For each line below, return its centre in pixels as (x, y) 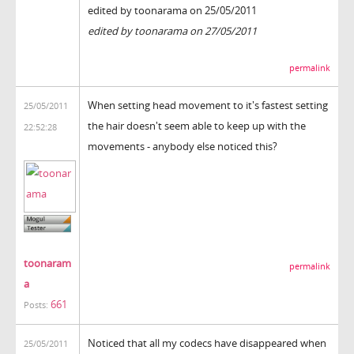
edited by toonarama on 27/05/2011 (172, 31)
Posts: (36, 305)
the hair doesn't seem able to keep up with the (197, 125)
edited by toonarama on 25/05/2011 (172, 11)
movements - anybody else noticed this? (183, 146)
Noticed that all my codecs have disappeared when (207, 343)
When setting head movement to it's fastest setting (208, 105)
